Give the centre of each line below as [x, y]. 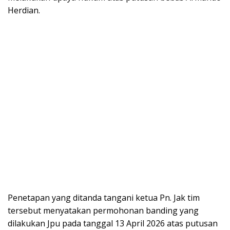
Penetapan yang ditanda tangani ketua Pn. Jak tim [104, 198]
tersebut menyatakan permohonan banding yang [103, 211]
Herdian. [24, 11]
